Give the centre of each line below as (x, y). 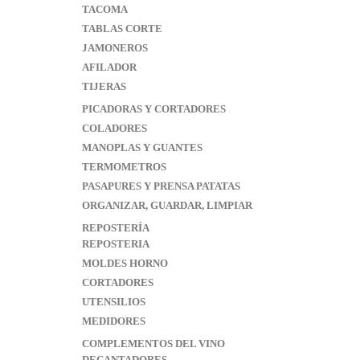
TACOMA (105, 9)
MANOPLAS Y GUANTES (142, 147)
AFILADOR (109, 67)
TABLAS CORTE (122, 29)
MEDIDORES (114, 321)
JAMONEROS (115, 48)
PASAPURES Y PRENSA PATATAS (161, 186)
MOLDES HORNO (125, 263)
